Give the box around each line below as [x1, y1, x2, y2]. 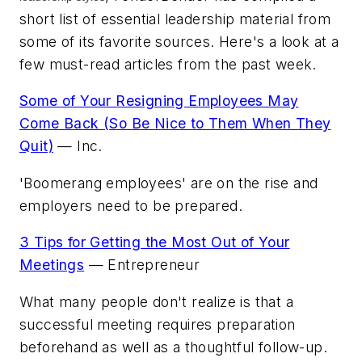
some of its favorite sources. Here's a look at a [19, 32, 339, 50]
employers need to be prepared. [19, 196, 242, 214]
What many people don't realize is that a [19, 293, 293, 310]
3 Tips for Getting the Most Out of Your [19, 234, 290, 251]
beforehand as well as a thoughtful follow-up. [19, 338, 327, 356]
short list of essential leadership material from [19, 10, 331, 27]
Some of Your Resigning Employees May [19, 92, 299, 110]
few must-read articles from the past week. [19, 55, 317, 73]
